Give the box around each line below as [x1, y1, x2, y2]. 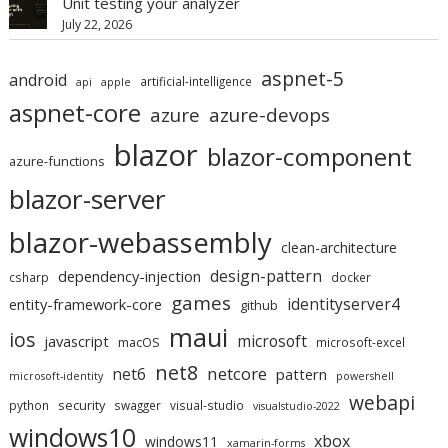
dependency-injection [58, 265, 202, 286]
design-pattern [210, 264, 323, 287]
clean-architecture [281, 237, 398, 257]
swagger [114, 396, 162, 413]
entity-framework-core [9, 293, 163, 314]
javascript [44, 330, 110, 351]
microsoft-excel [316, 333, 406, 350]
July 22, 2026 [62, 16, 133, 34]
